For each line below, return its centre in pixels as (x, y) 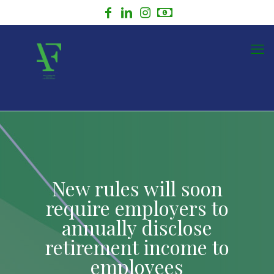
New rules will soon (137, 188)
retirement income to (137, 247)
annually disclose (137, 227)
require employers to (137, 208)
